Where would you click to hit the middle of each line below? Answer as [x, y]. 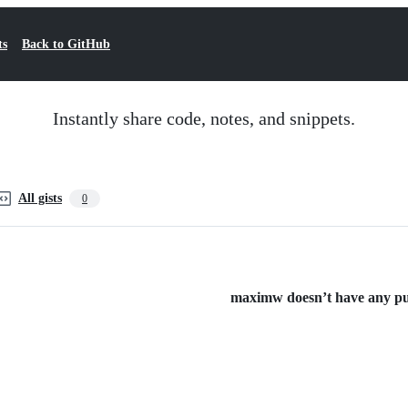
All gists [40, 198]
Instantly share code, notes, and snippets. [204, 118]
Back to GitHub [66, 44]
